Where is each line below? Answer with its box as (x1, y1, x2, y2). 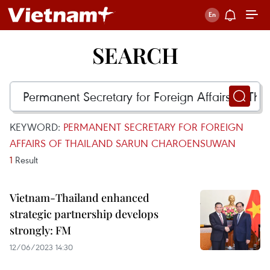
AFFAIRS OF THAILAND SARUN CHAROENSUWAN (10, 136, 236, 150)
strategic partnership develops (10, 207, 159, 221)
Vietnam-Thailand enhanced (10, 190, 149, 205)
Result (13, 154, 38, 166)
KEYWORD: (10, 120, 63, 134)
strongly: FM (10, 223, 71, 237)
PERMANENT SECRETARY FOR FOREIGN (63, 120, 243, 134)
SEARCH (92, 40, 178, 69)
